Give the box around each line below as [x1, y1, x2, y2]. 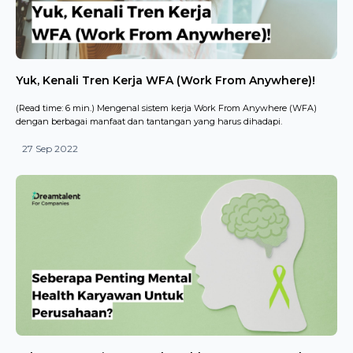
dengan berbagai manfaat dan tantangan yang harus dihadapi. [16, 116, 282, 127]
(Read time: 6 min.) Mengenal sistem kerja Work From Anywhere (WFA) [16, 102, 317, 113]
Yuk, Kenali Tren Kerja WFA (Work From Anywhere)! [16, 73, 315, 87]
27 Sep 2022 [22, 143, 78, 154]
